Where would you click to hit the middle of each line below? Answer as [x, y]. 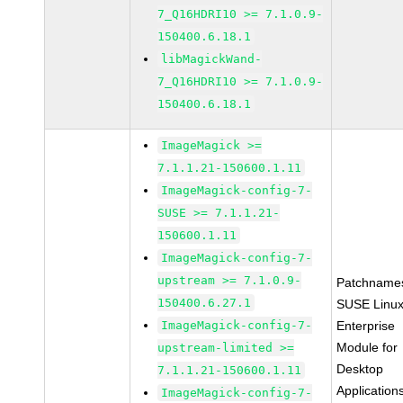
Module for [367, 347]
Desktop [360, 369]
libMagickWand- [212, 59]
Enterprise [366, 326]
